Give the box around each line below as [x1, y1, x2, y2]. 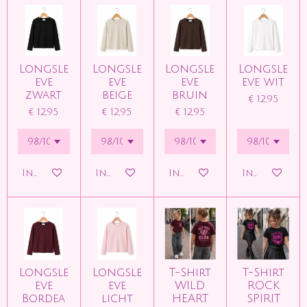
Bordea [22, 292, 66, 305]
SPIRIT [246, 292, 280, 305]
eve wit [242, 76, 285, 89]
